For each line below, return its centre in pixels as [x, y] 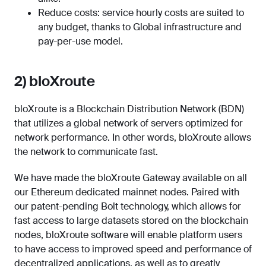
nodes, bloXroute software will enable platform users [128, 235]
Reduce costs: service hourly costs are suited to [141, 13]
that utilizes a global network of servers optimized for [129, 123]
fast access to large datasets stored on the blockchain [131, 221]
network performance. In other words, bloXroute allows [133, 138]
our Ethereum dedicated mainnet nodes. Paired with [127, 192]
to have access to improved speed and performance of [133, 249]
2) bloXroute [55, 81]
